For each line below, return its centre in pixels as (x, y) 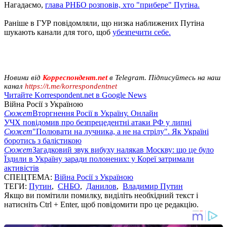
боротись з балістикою (43, 140)
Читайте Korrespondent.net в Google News (75, 95)
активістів (22, 168)
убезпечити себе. (142, 32)
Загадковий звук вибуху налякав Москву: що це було (123, 149)
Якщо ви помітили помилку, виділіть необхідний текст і (101, 195)
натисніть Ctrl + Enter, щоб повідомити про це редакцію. (101, 204)
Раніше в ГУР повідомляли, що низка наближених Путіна (104, 23)
